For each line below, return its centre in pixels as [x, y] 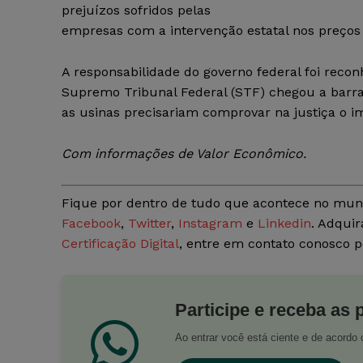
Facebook [91, 224]
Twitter [149, 224]
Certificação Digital [120, 244]
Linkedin [284, 224]
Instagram [210, 224]
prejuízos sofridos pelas [136, 11]
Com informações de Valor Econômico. [184, 154]
